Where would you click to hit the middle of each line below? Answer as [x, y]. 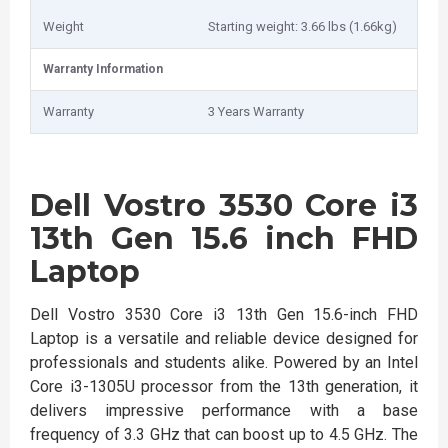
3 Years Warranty [256, 111]
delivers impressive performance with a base [224, 410]
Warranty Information [103, 69]
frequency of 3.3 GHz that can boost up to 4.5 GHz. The [224, 434]
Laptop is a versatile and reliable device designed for [224, 338]
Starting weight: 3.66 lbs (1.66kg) [302, 26]
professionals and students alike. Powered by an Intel [224, 362]
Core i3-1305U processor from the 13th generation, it [224, 386]
